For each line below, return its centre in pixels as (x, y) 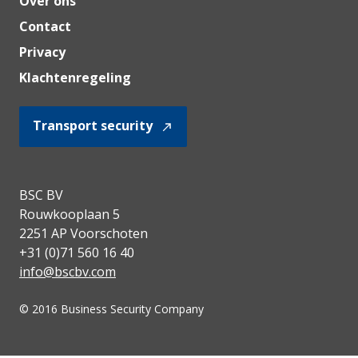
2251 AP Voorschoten (84, 234)
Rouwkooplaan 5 (70, 215)
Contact (45, 27)
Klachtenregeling (75, 78)
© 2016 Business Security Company (111, 309)
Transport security (93, 126)
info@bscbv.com (68, 272)
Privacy (42, 52)
